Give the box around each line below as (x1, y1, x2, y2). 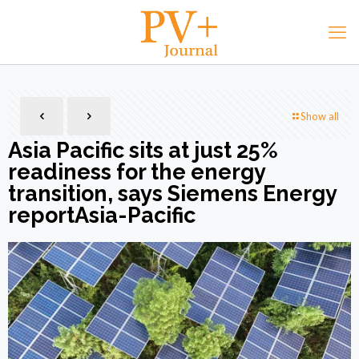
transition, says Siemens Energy (8, 181, 337, 206)
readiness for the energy (8, 159, 265, 184)
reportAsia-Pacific (8, 203, 196, 228)
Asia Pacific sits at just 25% (8, 138, 278, 163)
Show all (301, 110, 339, 123)
